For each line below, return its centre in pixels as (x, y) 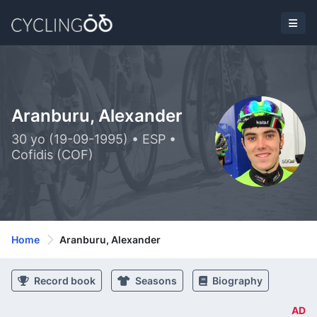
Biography (236, 281)
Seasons (155, 281)
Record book (64, 281)
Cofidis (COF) (52, 155)
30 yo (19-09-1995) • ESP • (94, 139)
